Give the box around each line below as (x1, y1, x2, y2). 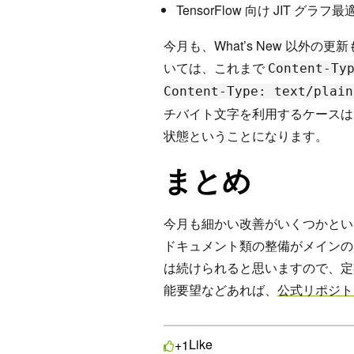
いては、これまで (164, 58, 268, 77)
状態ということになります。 (164, 126, 328, 145)
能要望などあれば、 (164, 280, 277, 299)
